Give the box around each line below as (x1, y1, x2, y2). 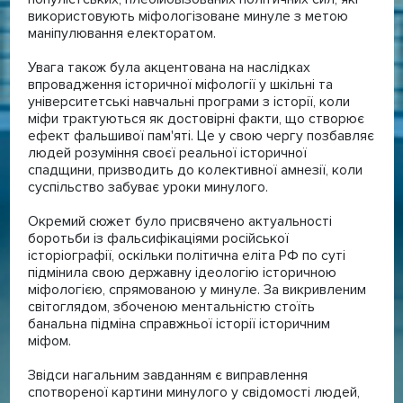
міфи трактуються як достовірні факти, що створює (27, 110, 364, 127)
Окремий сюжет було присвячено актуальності (27, 212, 332, 229)
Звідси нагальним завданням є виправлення (27, 366, 308, 383)
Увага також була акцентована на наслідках (27, 58, 310, 76)
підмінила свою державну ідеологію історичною (27, 264, 336, 281)
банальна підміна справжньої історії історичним (27, 315, 330, 332)
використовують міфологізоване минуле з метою (27, 7, 348, 24)
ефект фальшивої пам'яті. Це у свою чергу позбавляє (27, 127, 374, 144)
